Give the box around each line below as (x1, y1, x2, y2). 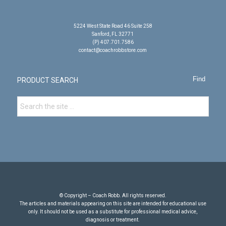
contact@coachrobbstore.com (79, 47, 147, 53)
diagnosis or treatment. (86, 216, 140, 222)
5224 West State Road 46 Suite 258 (73, 23, 152, 29)
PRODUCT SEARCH (17, 76, 78, 85)
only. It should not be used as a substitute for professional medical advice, (28, 208, 198, 214)
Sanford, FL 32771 (92, 31, 134, 37)
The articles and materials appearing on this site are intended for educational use (19, 200, 206, 206)
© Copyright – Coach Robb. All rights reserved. (59, 192, 166, 198)
